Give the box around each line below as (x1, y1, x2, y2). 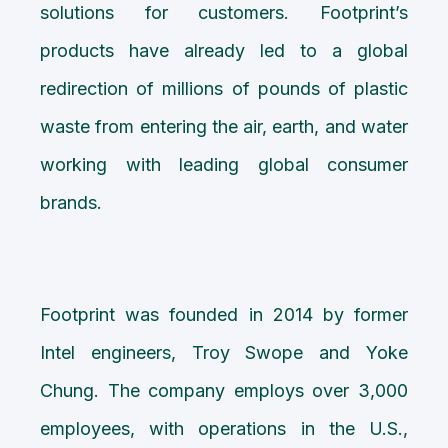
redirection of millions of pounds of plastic (40, 77, 408, 99)
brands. (40, 191, 102, 213)
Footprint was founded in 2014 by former (40, 303, 408, 325)
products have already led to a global (40, 39, 408, 61)
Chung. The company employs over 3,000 (40, 379, 408, 401)
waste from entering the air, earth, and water (40, 115, 408, 137)
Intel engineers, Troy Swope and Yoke (40, 341, 408, 363)
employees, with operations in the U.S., (40, 417, 408, 439)
